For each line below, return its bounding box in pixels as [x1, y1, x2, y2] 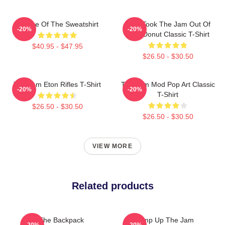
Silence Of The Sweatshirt [16, 20, 98, 28]
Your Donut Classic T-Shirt [126, 30, 209, 38]
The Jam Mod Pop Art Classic [121, 80, 215, 88]
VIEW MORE [92, 142, 133, 150]
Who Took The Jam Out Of [125, 20, 210, 28]
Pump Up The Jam [134, 215, 194, 224]
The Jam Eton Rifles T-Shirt [14, 80, 101, 88]
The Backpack [39, 215, 84, 224]
